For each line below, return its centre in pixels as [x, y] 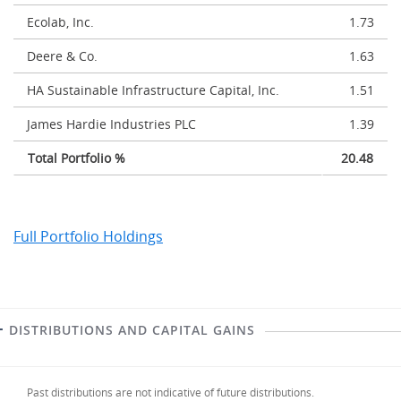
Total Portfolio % [77, 158]
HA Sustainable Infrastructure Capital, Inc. [153, 90]
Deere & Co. [62, 56]
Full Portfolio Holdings [88, 236]
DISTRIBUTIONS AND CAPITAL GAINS [132, 330]
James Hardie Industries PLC [111, 124]
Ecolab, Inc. [60, 22]
